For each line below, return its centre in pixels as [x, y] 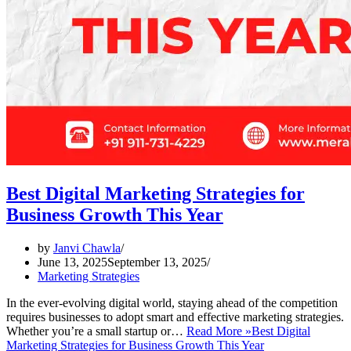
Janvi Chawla [87, 248]
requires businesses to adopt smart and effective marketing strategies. [175, 317]
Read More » [219, 331]
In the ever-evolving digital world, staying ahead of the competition [172, 303]
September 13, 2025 [157, 262]
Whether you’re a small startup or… [96, 331]
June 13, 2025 [72, 262]
